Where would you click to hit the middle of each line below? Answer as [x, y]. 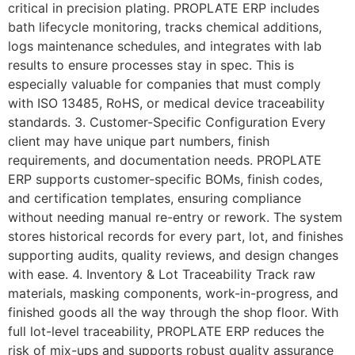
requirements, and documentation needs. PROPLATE [165, 160]
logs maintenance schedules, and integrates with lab [165, 46]
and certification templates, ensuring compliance [155, 198]
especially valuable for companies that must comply [164, 84]
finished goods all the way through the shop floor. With [173, 313]
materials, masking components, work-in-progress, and [173, 294]
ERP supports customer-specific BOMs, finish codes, [165, 179]
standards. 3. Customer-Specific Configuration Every [167, 122]
